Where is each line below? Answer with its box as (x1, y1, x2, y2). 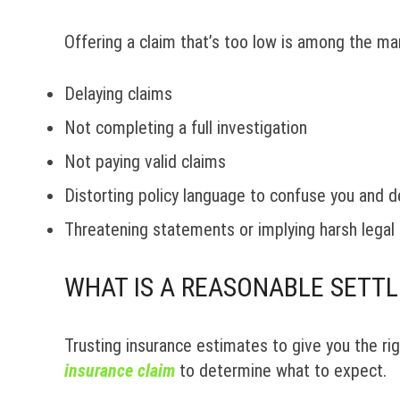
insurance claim (64, 360, 175, 381)
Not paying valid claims (64, 151, 226, 172)
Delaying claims (64, 83, 172, 104)
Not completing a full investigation (64, 117, 307, 138)
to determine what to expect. (175, 360, 387, 381)
